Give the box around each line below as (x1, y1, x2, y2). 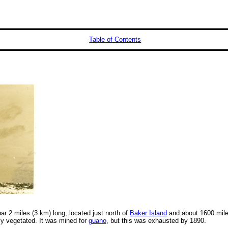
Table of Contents (89, 36, 141, 44)
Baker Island (129, 209, 167, 217)
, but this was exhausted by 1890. (106, 217, 206, 225)
